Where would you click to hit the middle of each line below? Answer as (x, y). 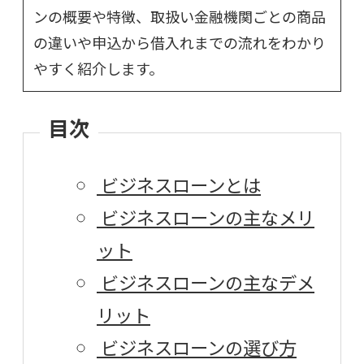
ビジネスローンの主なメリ (206, 217)
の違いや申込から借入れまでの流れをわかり (180, 43)
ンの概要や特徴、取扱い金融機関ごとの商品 (180, 17)
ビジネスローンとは (179, 184)
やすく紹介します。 (98, 69)
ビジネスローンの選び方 (197, 347)
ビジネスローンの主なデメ (206, 282)
